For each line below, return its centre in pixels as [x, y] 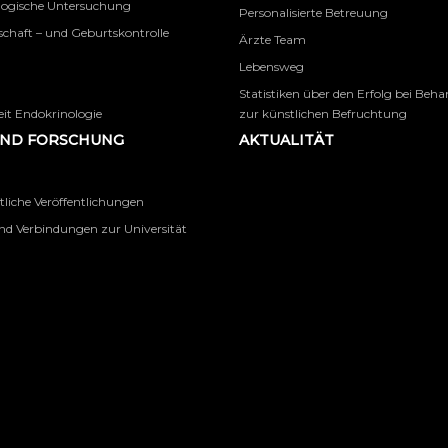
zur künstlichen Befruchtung [323, 113]
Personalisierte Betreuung [313, 12]
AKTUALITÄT [286, 140]
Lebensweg [271, 66]
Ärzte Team [272, 39]
